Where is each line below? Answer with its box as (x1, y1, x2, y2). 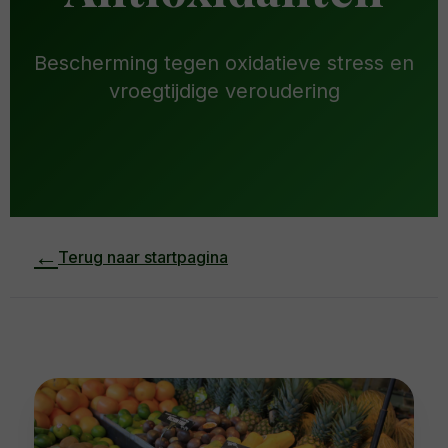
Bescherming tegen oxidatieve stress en (34, 51, 414, 75)
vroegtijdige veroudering (108, 79, 340, 103)
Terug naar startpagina (58, 247, 228, 267)
